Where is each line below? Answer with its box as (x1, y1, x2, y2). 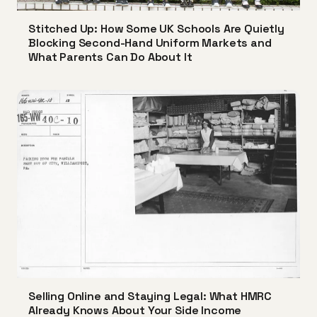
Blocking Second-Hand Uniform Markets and (28, 35, 272, 50)
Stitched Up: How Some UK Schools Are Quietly (28, 21, 284, 36)
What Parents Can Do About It (28, 49, 192, 64)
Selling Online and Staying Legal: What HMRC (28, 289, 272, 304)
